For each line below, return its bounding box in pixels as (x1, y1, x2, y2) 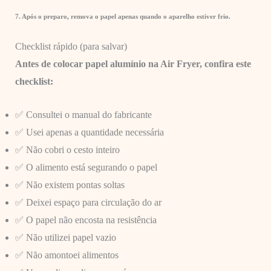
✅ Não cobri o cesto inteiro (15, 144, 120, 155)
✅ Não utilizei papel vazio (15, 232, 116, 243)
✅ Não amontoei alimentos (15, 249, 119, 260)
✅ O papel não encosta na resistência (15, 214, 157, 225)
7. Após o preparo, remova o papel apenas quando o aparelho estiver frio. (15, 13, 230, 21)
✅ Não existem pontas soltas (15, 179, 125, 190)
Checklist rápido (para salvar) (15, 41, 127, 52)
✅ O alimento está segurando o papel (15, 162, 157, 172)
